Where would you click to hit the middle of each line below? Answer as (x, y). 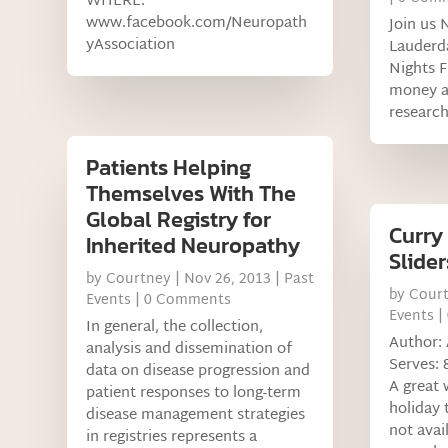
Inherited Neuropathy (193, 246)
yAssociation (131, 46)
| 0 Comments (181, 301)
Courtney (139, 280)
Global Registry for (179, 220)
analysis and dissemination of (189, 350)
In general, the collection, (175, 328)
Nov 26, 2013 (228, 280)
